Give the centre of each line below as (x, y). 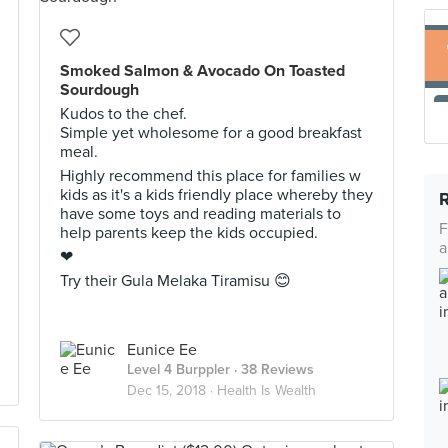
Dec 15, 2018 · (172, 390)
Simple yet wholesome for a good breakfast (211, 133)
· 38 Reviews (272, 369)
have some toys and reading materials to (200, 214)
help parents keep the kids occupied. (189, 233)
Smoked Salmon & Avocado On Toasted (202, 71)
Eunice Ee (162, 350)
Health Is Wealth (266, 390)
